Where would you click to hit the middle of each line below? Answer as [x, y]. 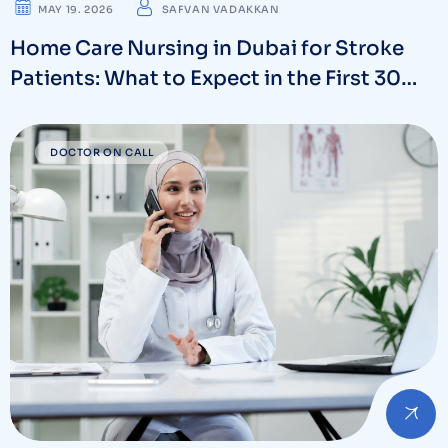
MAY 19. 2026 [76, 10]
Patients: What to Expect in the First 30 [205, 79]
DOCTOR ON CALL [102, 153]
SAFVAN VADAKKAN [220, 10]
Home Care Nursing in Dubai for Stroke [207, 49]
